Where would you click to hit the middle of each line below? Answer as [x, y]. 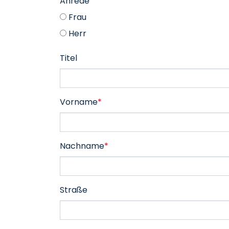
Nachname [82, 146]
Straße [74, 190]
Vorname [79, 102]
